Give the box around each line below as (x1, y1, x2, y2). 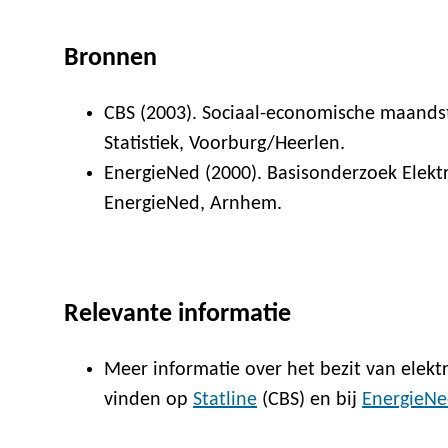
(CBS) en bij (257, 390, 362, 411)
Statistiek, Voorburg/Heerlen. (104, 134, 345, 155)
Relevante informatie (64, 301, 291, 329)
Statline (193, 390, 257, 411)
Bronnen (64, 45, 157, 73)
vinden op (104, 390, 193, 411)
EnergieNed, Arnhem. (104, 194, 282, 215)
